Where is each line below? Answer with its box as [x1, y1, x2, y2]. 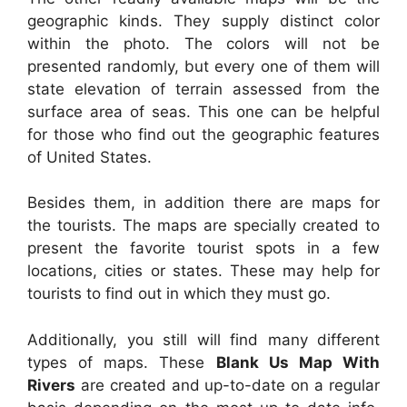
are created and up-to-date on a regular [75, 375, 380, 394]
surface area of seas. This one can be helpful [27, 102, 380, 121]
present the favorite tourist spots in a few [27, 239, 380, 258]
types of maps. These [27, 352, 216, 372]
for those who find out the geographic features [27, 124, 380, 144]
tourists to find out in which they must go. [27, 284, 331, 303]
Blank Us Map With [215, 352, 381, 372]
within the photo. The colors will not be [27, 34, 380, 53]
